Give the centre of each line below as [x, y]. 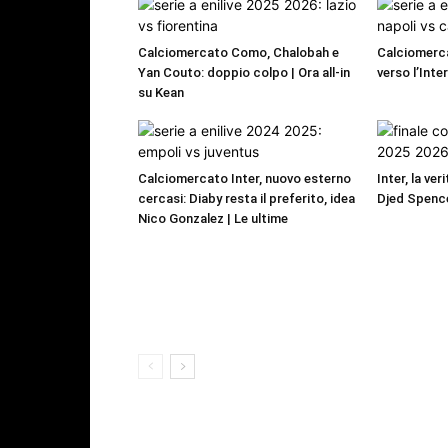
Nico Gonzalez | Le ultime [213, 219]
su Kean [161, 93]
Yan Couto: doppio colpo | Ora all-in [244, 73]
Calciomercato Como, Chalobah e [238, 53]
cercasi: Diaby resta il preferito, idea [246, 199]
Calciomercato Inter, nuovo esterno [244, 179]
